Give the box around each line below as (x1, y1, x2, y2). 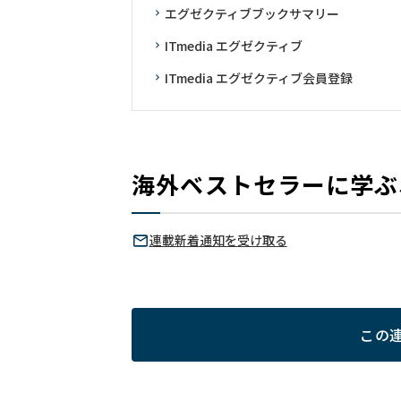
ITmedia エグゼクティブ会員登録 (164, 69, 353, 87)
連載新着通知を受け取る (149, 231, 287, 249)
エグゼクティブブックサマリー (164, 4, 339, 22)
